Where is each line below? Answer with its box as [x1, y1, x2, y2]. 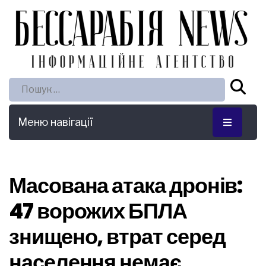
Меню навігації [18, 116, 93, 129]
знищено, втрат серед [9, 221, 226, 252]
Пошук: [8, 80, 37, 91]
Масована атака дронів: [9, 170, 243, 201]
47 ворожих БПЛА [9, 196, 187, 227]
